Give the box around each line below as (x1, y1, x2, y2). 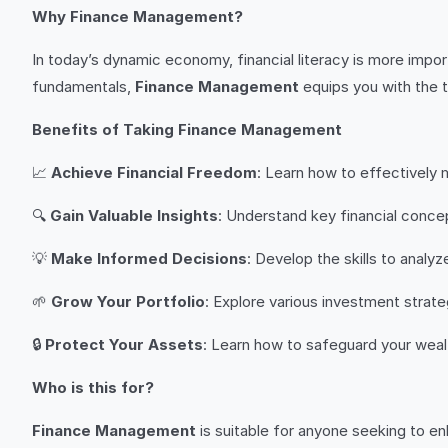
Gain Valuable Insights (50, 206, 218, 225)
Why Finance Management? (32, 7, 243, 26)
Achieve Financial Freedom (51, 163, 257, 182)
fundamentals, (32, 77, 135, 96)
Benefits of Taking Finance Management (32, 120, 342, 139)
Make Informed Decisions (51, 249, 247, 268)
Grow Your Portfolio (51, 292, 205, 311)
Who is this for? (32, 378, 154, 397)
